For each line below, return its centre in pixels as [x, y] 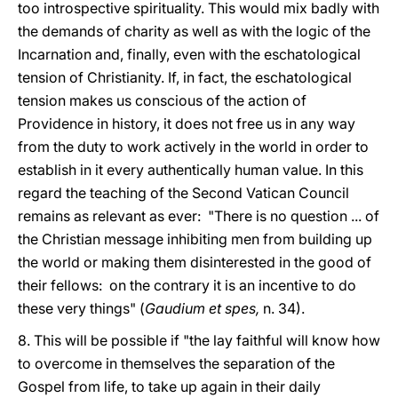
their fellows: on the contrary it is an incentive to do [187, 285]
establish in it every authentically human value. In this [191, 170]
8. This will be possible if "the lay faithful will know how [199, 340]
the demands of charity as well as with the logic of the [194, 31]
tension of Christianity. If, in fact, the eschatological [185, 77]
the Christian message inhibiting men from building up [195, 239]
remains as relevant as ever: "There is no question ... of [199, 216]
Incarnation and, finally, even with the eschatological [189, 54]
